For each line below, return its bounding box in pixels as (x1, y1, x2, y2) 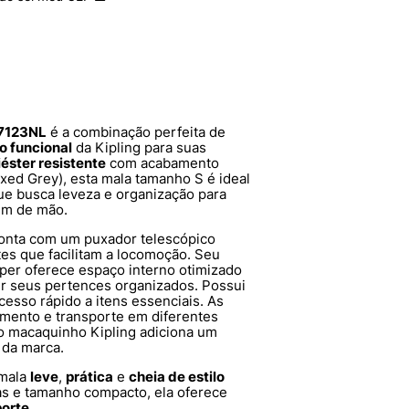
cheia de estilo (129, 368, 225, 386)
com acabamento (106, 154, 219, 173)
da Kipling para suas (72, 139, 206, 157)
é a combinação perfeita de (47, 123, 225, 142)
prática (66, 368, 113, 386)
